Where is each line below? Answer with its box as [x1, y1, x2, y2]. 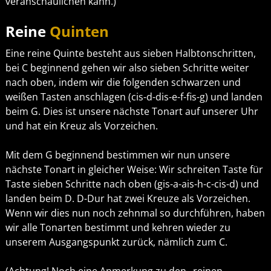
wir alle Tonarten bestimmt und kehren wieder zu [5, 221, 230, 235]
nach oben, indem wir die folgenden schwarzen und [5, 76, 241, 90]
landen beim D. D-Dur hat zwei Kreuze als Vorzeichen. [5, 192, 250, 206]
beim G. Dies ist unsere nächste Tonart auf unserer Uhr [5, 105, 258, 119]
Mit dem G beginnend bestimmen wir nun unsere [5, 148, 230, 162]
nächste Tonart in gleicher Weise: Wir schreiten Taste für [5, 163, 263, 177]
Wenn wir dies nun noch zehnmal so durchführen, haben [5, 206, 265, 220]
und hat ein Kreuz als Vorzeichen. [5, 119, 158, 133]
